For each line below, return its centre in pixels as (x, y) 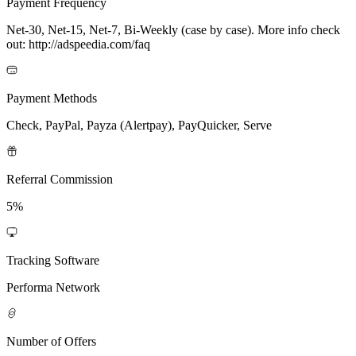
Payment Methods (52, 98)
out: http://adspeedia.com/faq (78, 44)
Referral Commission (60, 179)
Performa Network (53, 287)
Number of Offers (51, 341)
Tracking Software (53, 260)
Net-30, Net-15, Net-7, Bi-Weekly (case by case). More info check (173, 29)
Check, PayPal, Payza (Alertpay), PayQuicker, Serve (139, 125)
